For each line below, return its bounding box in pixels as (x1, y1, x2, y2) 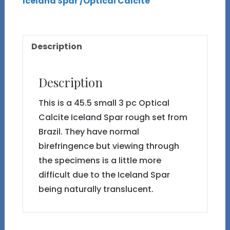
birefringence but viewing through (38, 140, 179, 152)
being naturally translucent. (38, 183, 154, 195)
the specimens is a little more (38, 155, 161, 166)
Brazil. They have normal (38, 126, 139, 138)
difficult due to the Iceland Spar (38, 169, 170, 181)
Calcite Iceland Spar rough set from (38, 111, 187, 123)
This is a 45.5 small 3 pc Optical (38, 97, 169, 109)
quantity (22, 86, 62, 98)
